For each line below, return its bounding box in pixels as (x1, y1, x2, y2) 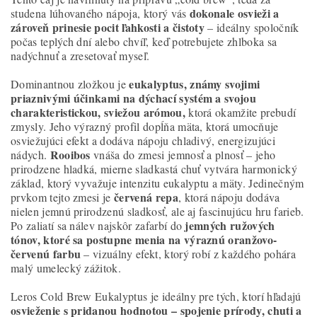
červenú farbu (11, 245, 81, 262)
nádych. (11, 146, 50, 162)
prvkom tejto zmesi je (11, 189, 111, 204)
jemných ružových (182, 217, 275, 234)
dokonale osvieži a (186, 4, 279, 21)
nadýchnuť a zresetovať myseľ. (11, 47, 150, 63)
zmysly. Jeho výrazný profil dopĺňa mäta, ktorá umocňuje (11, 118, 279, 134)
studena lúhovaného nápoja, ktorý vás (11, 5, 187, 21)
